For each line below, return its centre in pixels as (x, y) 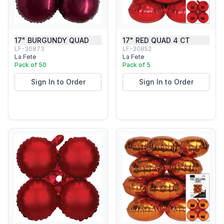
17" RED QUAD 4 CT (156, 40)
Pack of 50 (30, 65)
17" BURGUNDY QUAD (52, 40)
